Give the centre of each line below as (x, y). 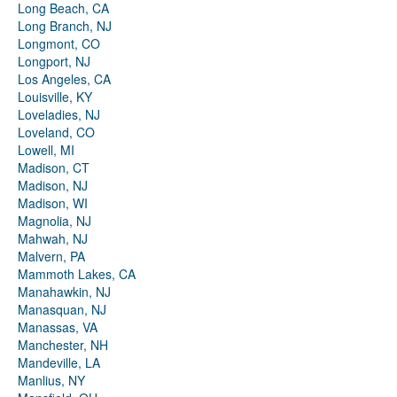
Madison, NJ (53, 186)
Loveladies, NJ (59, 115)
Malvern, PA (51, 257)
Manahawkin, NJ (64, 292)
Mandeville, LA (59, 363)
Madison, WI (53, 203)
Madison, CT (54, 168)
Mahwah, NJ (53, 239)
